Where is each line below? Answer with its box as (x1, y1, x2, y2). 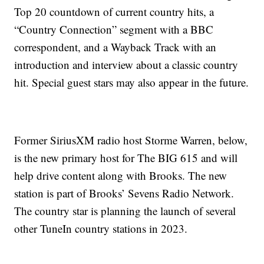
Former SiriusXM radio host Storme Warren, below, (14, 133, 248, 148)
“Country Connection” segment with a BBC (14, 22, 214, 37)
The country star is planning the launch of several (14, 203, 236, 219)
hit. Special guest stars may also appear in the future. (14, 75, 249, 90)
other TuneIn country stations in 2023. (14, 221, 188, 236)
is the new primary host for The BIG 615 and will (14, 150, 238, 166)
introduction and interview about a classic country (14, 57, 239, 72)
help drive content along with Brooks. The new (14, 168, 227, 183)
